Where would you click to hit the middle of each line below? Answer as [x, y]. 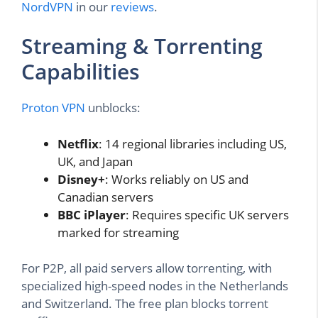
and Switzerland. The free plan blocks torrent [145, 304]
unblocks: [113, 108]
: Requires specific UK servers [207, 214]
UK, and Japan [95, 161]
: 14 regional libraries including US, [193, 143]
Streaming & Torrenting [142, 46]
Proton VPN [53, 108]
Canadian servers [105, 197]
